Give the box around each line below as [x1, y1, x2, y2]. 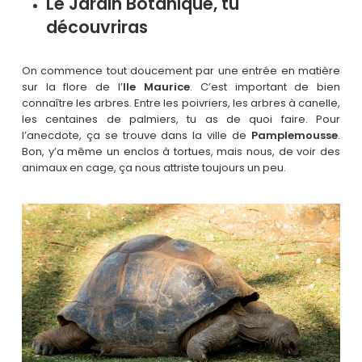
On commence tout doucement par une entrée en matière [21, 62, 341, 78]
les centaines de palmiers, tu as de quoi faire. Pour [21, 111, 341, 127]
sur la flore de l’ [21, 78, 124, 95]
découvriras [45, 15, 148, 39]
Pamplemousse [251, 127, 339, 143]
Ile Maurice [123, 78, 190, 95]
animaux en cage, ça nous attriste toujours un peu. [21, 159, 286, 175]
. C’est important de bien [189, 78, 341, 95]
